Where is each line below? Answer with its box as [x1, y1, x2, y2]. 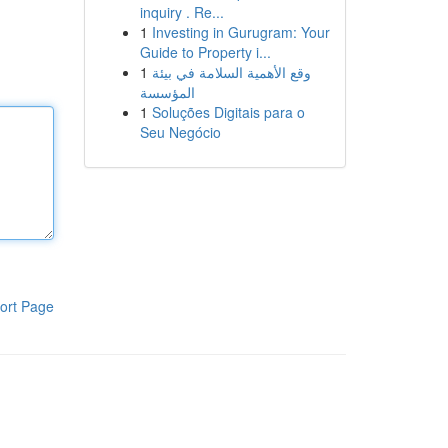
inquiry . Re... [139, 2, 224, 22]
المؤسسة [139, 82, 195, 102]
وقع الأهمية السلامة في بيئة [151, 62, 311, 82]
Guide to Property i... [139, 42, 271, 62]
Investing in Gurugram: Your [151, 22, 330, 42]
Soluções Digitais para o [151, 102, 305, 122]
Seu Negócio [139, 122, 221, 142]
